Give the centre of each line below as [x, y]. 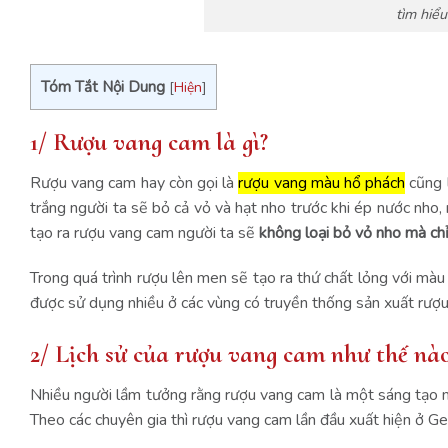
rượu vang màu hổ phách [322, 182]
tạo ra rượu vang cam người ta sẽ [144, 232]
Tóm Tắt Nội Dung [103, 86]
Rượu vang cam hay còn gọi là [134, 182]
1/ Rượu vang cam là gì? [152, 141]
